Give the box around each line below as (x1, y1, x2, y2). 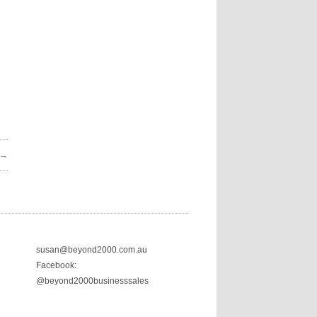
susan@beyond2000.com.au (36, 245, 147, 255)
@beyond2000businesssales (36, 276, 149, 286)
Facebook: (36, 260, 76, 270)
